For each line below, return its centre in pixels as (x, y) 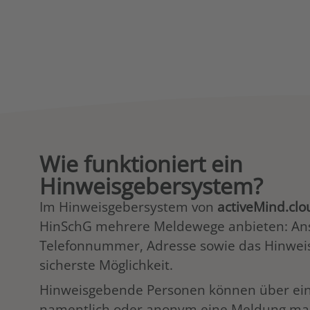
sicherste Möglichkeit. (106, 265)
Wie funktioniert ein (141, 164)
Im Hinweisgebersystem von (128, 207)
